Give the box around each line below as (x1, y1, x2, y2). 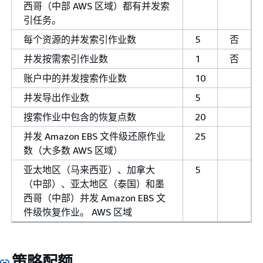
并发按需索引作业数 (23, 53, 108, 65)
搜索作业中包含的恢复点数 (23, 111, 136, 123)
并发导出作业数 (23, 92, 89, 103)
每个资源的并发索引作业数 (23, 33, 136, 45)
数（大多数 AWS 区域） (23, 144, 123, 156)
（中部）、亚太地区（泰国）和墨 (23, 178, 164, 190)
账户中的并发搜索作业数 (23, 72, 127, 84)
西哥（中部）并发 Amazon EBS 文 (23, 192, 166, 204)
